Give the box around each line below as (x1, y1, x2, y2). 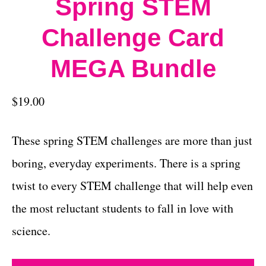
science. (12, 222, 50, 239)
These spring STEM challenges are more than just (12, 132, 252, 148)
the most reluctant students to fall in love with (12, 199, 233, 216)
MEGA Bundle (50, 54, 216, 83)
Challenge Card (42, 23, 224, 52)
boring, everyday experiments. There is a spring (12, 154, 240, 171)
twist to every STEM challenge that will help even (12, 177, 253, 194)
